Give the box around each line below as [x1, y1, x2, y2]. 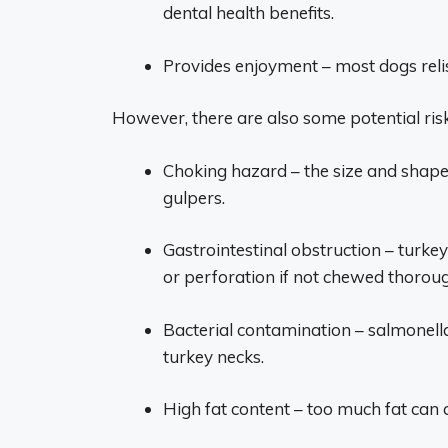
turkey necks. [163, 345, 264, 367]
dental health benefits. [163, 2, 334, 23]
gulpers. [163, 186, 225, 208]
